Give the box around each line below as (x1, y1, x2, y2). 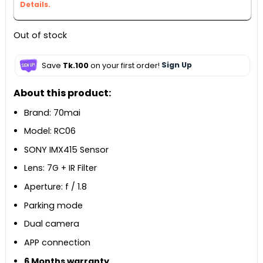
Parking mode (24, 199, 83, 211)
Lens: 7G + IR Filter (24, 162, 97, 174)
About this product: (13, 86, 111, 100)
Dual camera (24, 218, 80, 230)
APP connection (24, 236, 91, 248)
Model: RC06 (24, 125, 76, 137)
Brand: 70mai (24, 106, 81, 119)
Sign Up (161, 60, 192, 70)
